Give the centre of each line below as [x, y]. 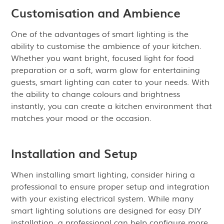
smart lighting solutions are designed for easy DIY [106, 210]
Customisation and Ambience [96, 12]
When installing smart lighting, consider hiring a [103, 174]
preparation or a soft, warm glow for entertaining [106, 69]
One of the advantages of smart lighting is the [100, 33]
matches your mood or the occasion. [81, 117]
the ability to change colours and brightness [96, 93]
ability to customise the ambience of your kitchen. [106, 45]
